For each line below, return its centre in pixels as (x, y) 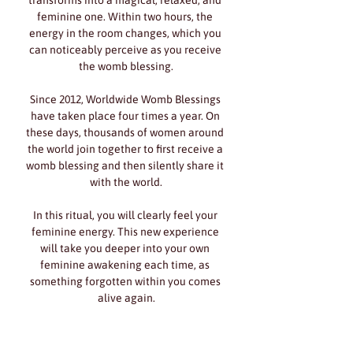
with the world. (126, 182)
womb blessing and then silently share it (126, 165)
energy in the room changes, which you (126, 33)
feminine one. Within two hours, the (126, 17)
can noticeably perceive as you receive (126, 50)
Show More (126, 340)
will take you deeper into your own (126, 248)
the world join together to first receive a (126, 149)
